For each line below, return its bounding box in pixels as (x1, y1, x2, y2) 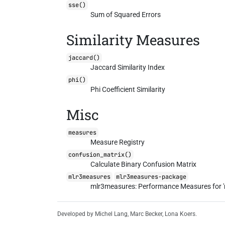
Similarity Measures (66, 31, 200, 49)
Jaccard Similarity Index (90, 63, 165, 71)
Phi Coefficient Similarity (90, 85, 166, 93)
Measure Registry (90, 138, 145, 146)
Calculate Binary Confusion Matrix (90, 160, 197, 168)
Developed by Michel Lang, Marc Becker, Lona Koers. (57, 210, 197, 217)
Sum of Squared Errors (90, 11, 161, 19)
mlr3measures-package (116, 173, 187, 181)
